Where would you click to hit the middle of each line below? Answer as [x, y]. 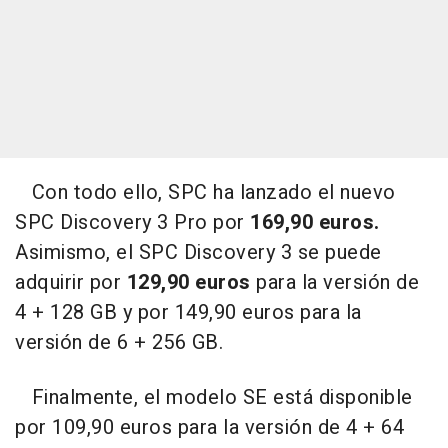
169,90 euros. [315, 222]
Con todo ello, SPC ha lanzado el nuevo [205, 192]
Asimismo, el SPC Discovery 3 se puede [198, 252]
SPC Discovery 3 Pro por [132, 222]
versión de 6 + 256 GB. [119, 342]
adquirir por [71, 282]
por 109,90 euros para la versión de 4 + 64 [209, 427]
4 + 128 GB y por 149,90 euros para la [188, 312]
